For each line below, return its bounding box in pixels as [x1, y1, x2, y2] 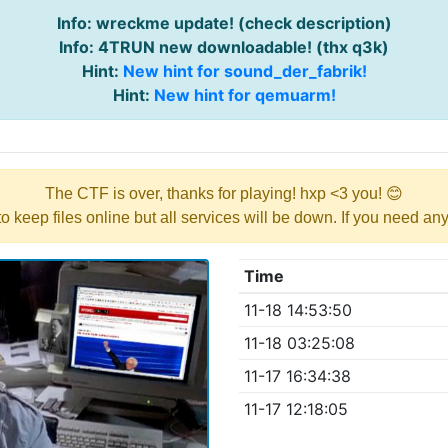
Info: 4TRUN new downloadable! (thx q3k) [59, 37, 389, 57]
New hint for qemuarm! [153, 85, 336, 105]
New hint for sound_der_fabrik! [122, 61, 367, 81]
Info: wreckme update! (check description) [56, 13, 392, 33]
